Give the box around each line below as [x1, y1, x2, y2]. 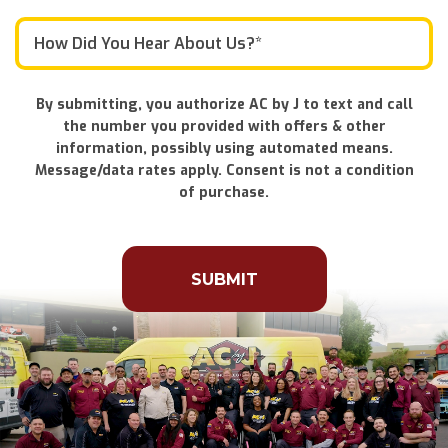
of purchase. [179, 182, 269, 202]
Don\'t [13, 206, 71, 234]
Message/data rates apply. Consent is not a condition [34, 160, 414, 180]
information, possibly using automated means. [55, 138, 393, 158]
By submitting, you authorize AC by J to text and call [35, 94, 413, 114]
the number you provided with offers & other [62, 116, 386, 136]
